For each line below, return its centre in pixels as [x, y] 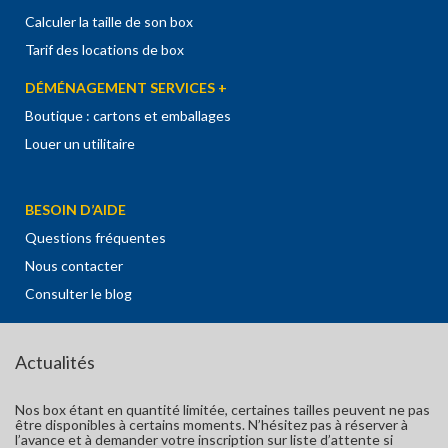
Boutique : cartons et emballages [128, 115]
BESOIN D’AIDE [75, 209]
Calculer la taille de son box [109, 21]
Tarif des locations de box [104, 49]
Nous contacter [74, 265]
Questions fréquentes [95, 237]
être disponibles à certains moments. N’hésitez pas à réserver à [211, 424]
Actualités [55, 362]
